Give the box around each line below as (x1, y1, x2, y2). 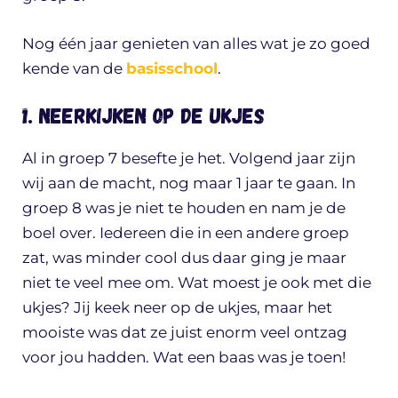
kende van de (22, 59, 126, 77)
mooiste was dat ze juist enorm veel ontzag (22, 323, 347, 342)
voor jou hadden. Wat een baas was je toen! (22, 348, 346, 367)
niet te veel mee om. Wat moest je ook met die (22, 274, 371, 292)
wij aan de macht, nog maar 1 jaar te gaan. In (22, 174, 355, 193)
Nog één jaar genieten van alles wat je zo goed (22, 34, 370, 52)
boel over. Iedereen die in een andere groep (22, 224, 349, 243)
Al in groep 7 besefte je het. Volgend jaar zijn (22, 149, 355, 168)
